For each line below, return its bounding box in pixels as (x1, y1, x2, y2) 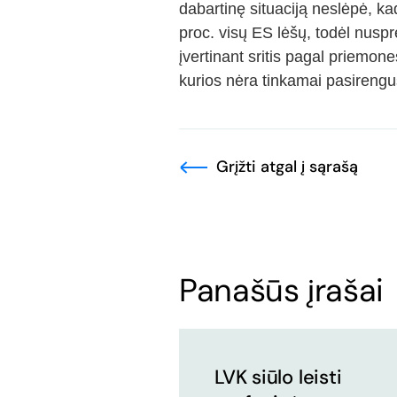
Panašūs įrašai (179, 269, 384, 311)
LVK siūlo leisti (214, 363, 342, 390)
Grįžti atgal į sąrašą (216, 156, 358, 177)
